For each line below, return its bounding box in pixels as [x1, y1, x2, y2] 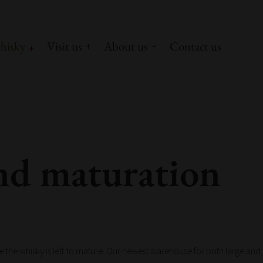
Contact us [170, 38, 222, 54]
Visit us [47, 38, 83, 54]
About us [104, 38, 149, 54]
